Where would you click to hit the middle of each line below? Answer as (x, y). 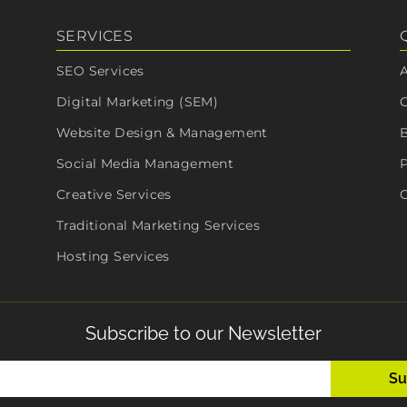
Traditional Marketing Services (158, 226)
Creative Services (114, 195)
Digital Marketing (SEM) (138, 102)
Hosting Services (113, 257)
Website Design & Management (162, 133)
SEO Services (100, 71)
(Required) (141, 394)
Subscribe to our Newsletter (203, 333)
